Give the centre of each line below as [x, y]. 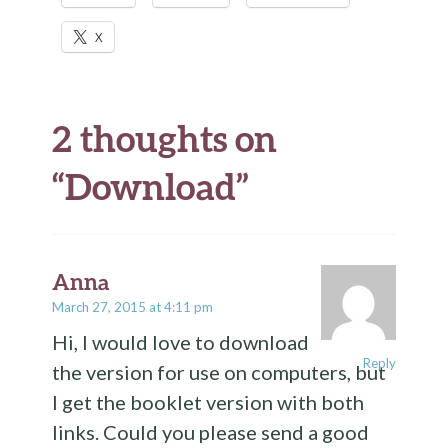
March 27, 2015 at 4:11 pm [133, 307]
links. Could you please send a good [211, 432]
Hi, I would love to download [181, 342]
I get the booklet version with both [208, 402]
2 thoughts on [165, 138]
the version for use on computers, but [219, 372]
